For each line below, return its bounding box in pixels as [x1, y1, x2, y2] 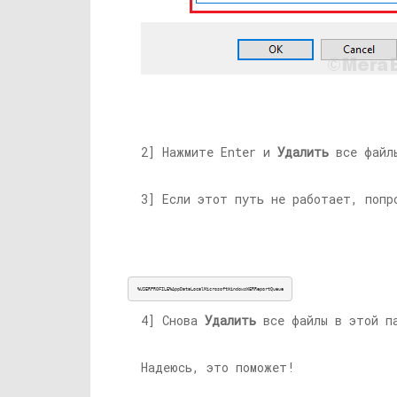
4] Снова [141, 312, 205, 329]
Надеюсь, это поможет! [141, 359, 295, 376]
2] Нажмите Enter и [141, 144, 277, 160]
